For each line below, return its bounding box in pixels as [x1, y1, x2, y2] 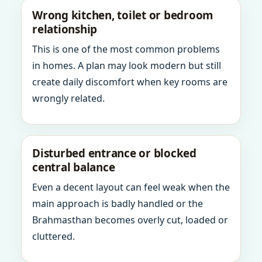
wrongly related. [32, 92, 105, 105]
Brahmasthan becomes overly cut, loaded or [32, 213, 228, 226]
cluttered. [32, 230, 75, 243]
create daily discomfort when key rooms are [32, 75, 227, 88]
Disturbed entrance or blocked [32, 146, 196, 161]
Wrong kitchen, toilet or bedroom [32, 8, 213, 23]
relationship [32, 22, 97, 37]
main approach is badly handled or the [32, 197, 203, 210]
